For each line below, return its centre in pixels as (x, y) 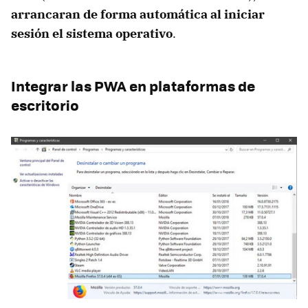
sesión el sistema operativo (92, 33)
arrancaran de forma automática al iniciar (138, 14)
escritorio (45, 104)
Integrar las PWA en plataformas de (133, 85)
